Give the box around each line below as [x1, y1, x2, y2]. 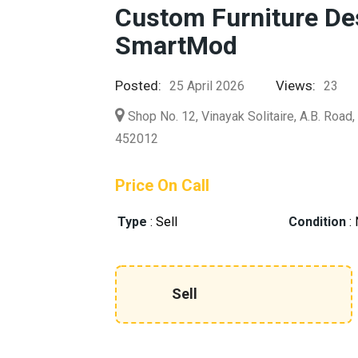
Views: [276, 78, 316, 93]
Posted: [115, 78, 162, 93]
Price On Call [115, 176, 210, 195]
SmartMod [115, 30, 238, 61]
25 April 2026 [169, 78, 245, 93]
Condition [288, 214, 347, 229]
